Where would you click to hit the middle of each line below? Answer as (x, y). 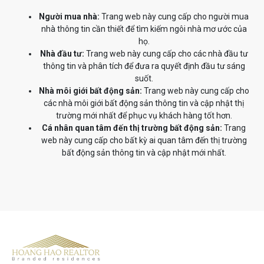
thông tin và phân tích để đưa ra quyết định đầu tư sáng (144, 66)
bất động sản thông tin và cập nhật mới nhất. (144, 152)
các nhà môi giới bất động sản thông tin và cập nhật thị (144, 103)
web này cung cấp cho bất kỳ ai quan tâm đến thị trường (144, 140)
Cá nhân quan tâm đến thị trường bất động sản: (132, 128)
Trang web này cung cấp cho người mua (174, 16)
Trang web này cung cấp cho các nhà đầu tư (166, 53)
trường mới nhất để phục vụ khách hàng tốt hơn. (144, 115)
